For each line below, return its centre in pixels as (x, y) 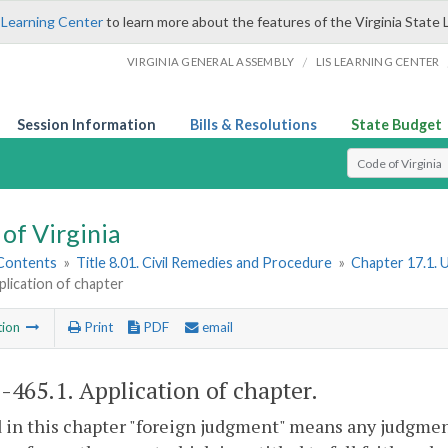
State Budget (396, 124)
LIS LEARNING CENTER (377, 61)
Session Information (86, 124)
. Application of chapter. (192, 390)
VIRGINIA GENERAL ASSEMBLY (211, 61)
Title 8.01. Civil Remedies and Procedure (204, 263)
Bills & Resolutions (253, 124)
